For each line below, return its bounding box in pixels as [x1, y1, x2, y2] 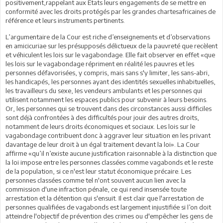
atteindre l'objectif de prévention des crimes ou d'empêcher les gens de [5, 212, 213, 220]
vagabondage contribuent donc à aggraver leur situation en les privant [5, 131, 211, 139]
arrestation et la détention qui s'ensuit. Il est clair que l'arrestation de [5, 194, 204, 202]
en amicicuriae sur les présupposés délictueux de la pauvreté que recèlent [5, 41, 218, 50]
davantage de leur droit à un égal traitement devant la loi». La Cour [5, 140, 200, 148]
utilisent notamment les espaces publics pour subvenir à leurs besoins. [5, 95, 208, 104]
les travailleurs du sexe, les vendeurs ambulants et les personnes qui [5, 86, 202, 95]
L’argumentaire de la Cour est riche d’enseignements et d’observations [5, 32, 210, 41]
